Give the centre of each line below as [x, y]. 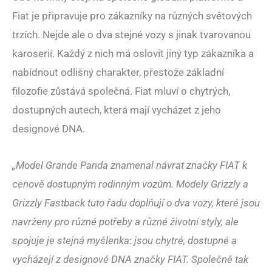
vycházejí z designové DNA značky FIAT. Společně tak [130, 260]
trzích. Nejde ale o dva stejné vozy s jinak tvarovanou [131, 34]
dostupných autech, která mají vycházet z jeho [117, 110]
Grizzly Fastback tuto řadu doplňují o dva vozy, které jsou [136, 203]
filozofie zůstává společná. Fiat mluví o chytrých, [121, 91]
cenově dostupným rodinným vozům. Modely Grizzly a [130, 184]
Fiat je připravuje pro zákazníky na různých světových [132, 15]
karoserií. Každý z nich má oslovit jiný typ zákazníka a [133, 53]
